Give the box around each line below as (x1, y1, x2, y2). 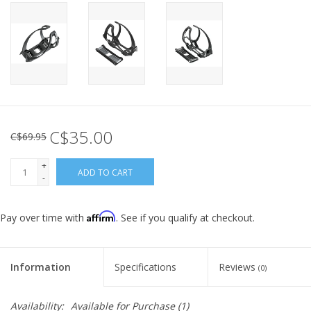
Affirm (87, 210, 116, 223)
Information (10, 260, 71, 274)
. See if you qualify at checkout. (116, 211, 255, 225)
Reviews (218, 260, 258, 274)
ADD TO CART (78, 167, 133, 179)
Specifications (115, 260, 177, 274)
